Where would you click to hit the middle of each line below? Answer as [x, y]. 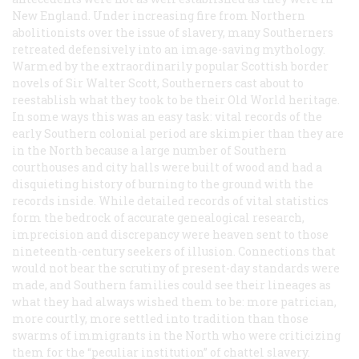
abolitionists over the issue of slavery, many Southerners [173, 32]
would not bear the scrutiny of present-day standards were [176, 268]
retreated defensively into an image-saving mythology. [169, 49]
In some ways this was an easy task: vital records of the [167, 116]
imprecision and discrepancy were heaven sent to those [170, 234]
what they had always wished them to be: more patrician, [174, 301]
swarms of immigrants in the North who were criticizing [176, 335]
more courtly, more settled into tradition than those [160, 318]
